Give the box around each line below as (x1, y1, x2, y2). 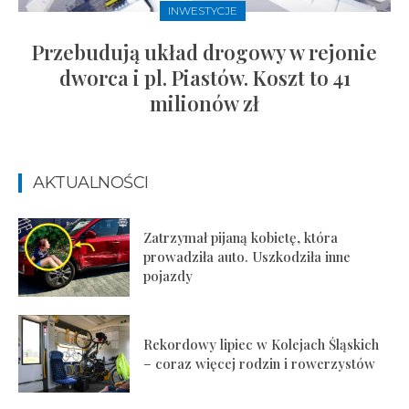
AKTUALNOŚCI (33, 173, 149, 194)
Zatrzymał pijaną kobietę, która (143, 228, 339, 247)
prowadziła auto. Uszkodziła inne (143, 247, 351, 267)
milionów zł (150, 89, 259, 118)
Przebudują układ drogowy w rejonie (32, 38, 377, 67)
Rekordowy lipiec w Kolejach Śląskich (143, 334, 380, 353)
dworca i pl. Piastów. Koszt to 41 (58, 64, 351, 92)
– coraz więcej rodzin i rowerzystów (143, 353, 376, 372)
